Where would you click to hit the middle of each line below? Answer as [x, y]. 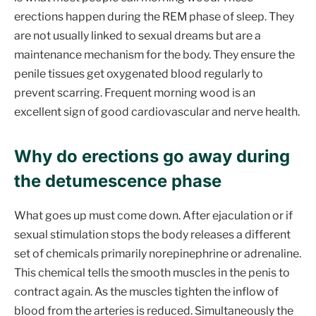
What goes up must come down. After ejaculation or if [153, 215]
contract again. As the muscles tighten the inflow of [146, 291]
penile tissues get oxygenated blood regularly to [139, 73]
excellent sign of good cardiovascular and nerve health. [157, 111]
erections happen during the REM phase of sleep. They [154, 16]
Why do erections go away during [152, 156]
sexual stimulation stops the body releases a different [152, 234]
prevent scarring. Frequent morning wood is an [135, 92]
